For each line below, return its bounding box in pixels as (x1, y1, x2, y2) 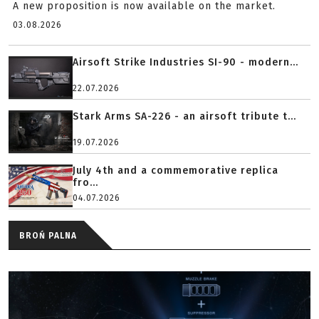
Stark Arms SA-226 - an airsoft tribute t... (73, 110, 297, 122)
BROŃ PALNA (19, 231, 77, 241)
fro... (73, 177, 98, 189)
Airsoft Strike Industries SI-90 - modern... (73, 56, 298, 68)
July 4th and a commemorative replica (73, 164, 278, 177)
